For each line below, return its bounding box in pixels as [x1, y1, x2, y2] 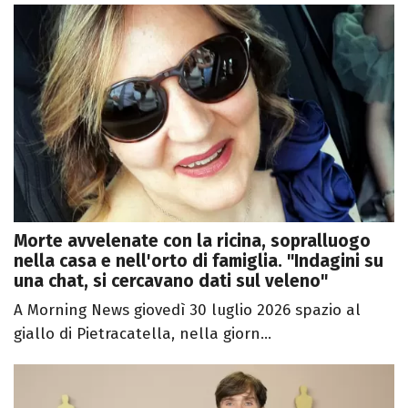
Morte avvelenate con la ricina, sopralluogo [14, 229, 371, 251]
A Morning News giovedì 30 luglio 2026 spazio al [14, 300, 361, 320]
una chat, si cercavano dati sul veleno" [14, 270, 328, 291]
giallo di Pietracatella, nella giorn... [14, 323, 271, 343]
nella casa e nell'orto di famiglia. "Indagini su [14, 250, 383, 271]
